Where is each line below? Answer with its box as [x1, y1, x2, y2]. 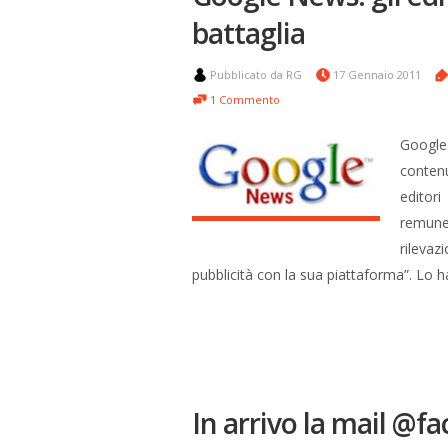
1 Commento [210, 92, 280, 107]
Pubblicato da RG [210, 67, 305, 82]
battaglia [192, 14, 305, 52]
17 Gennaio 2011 [333, 67, 424, 82]
